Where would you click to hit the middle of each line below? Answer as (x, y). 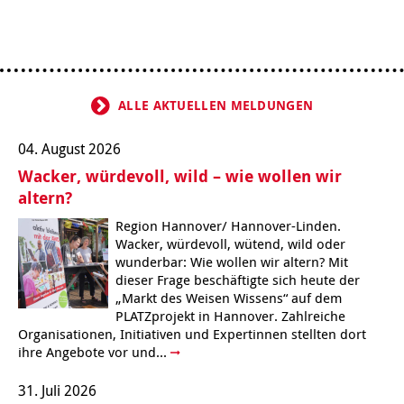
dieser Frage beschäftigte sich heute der (238, 279)
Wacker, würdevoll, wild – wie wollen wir (180, 176)
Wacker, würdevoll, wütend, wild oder (230, 243)
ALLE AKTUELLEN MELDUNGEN (216, 106)
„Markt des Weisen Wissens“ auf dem (229, 297)
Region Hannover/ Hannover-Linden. (228, 225)
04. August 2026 (69, 148)
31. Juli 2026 (57, 391)
